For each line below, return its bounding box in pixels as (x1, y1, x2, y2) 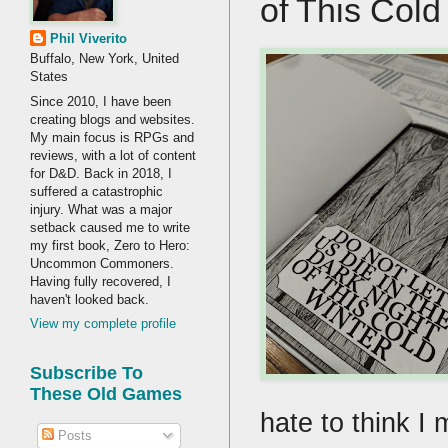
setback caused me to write (30, 219, 190, 235)
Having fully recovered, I (30, 273, 171, 289)
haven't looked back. (30, 291, 149, 307)
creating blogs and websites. (30, 111, 195, 127)
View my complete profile (30, 316, 176, 332)
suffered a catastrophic (30, 183, 163, 199)
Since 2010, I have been (30, 93, 171, 109)
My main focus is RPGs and (30, 129, 194, 145)
